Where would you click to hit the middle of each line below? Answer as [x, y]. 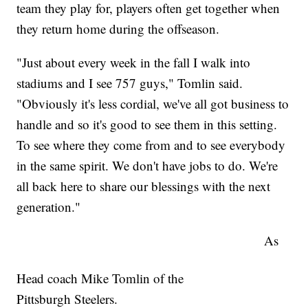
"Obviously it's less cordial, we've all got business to [153, 104]
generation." [49, 207]
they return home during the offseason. [118, 29]
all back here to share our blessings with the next [144, 186]
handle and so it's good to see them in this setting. [147, 124]
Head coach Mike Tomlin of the [100, 278]
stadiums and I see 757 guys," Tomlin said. [130, 83]
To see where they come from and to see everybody [151, 145]
